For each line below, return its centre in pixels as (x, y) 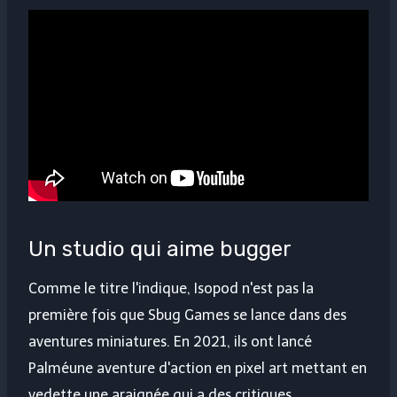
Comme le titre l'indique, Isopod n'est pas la (171, 289)
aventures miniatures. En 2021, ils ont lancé (170, 342)
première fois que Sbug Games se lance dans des (187, 315)
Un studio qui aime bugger (160, 249)
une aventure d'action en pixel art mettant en (218, 369)
